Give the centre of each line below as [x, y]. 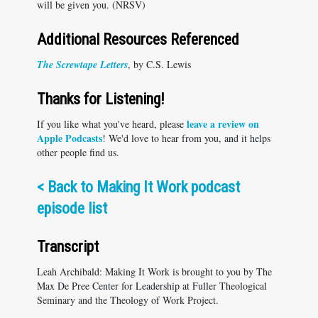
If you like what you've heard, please [112, 124]
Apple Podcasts [70, 138]
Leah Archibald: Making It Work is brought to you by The [154, 272]
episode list [72, 208]
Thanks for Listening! [101, 99]
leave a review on [223, 124]
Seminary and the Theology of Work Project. [128, 300]
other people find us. [78, 152]
